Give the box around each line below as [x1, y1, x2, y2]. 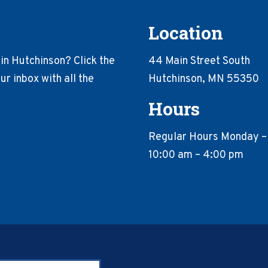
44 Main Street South [148, 54, 250, 68]
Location [148, 21, 223, 44]
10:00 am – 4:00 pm [148, 148, 243, 162]
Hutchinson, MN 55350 [148, 72, 259, 86]
